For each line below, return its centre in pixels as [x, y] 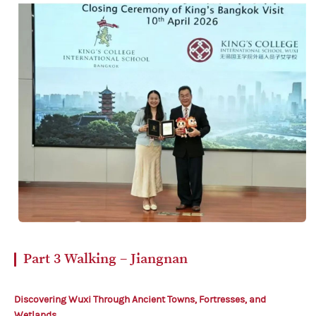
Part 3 [44, 259]
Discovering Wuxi [54, 299]
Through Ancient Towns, [146, 299]
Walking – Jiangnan [126, 259]
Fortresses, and [232, 299]
